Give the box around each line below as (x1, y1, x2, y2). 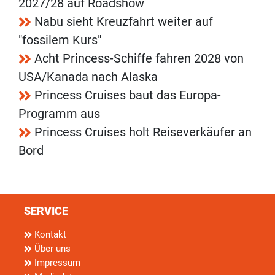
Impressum (32, 257, 80, 269)
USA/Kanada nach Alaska (18, 69, 158, 85)
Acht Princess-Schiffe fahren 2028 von (34, 51, 244, 66)
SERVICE (24, 204, 68, 218)
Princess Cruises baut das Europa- (34, 88, 221, 103)
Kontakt (32, 229, 66, 241)
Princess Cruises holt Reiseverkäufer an (34, 125, 252, 140)
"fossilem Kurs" (18, 33, 101, 48)
